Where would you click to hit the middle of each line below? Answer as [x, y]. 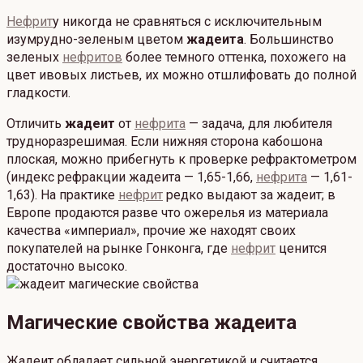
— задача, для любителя [259, 124]
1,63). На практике [62, 195]
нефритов [92, 58]
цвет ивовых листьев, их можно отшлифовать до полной [181, 75]
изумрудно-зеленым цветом [96, 40]
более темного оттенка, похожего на [234, 58]
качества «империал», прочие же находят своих [151, 231]
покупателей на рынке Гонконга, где [119, 249]
